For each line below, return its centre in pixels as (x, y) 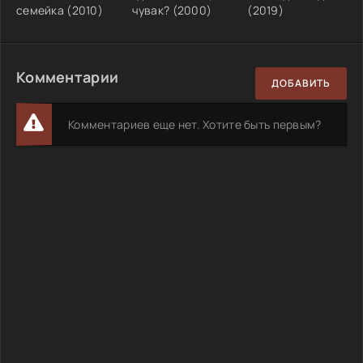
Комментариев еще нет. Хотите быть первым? (195, 124)
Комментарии (68, 77)
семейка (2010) (60, 10)
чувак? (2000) (172, 10)
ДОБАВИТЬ (301, 83)
